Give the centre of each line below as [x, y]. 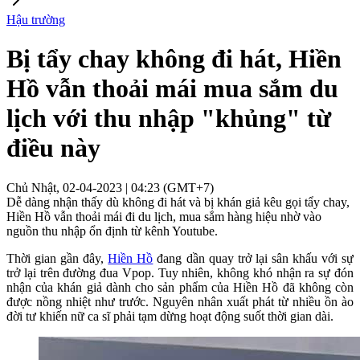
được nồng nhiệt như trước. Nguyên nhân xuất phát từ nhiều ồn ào [180, 301]
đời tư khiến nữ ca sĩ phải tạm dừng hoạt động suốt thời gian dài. [170, 316]
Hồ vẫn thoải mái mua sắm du [172, 89]
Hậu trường [36, 20]
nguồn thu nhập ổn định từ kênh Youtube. [112, 231]
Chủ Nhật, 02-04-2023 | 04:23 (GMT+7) [110, 187]
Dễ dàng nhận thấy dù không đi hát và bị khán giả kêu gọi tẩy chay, [178, 202]
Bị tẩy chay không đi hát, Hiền [174, 59]
